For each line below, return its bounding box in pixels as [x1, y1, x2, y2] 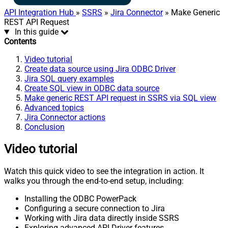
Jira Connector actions [24, 112, 105, 123]
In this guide [14, 27, 59, 37]
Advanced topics [24, 103, 84, 113]
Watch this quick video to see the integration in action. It [4, 166, 204, 177]
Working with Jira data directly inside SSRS [24, 213, 179, 223]
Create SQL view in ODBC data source [24, 83, 159, 94]
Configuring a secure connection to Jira [24, 204, 165, 214]
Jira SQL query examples [24, 74, 114, 84]
